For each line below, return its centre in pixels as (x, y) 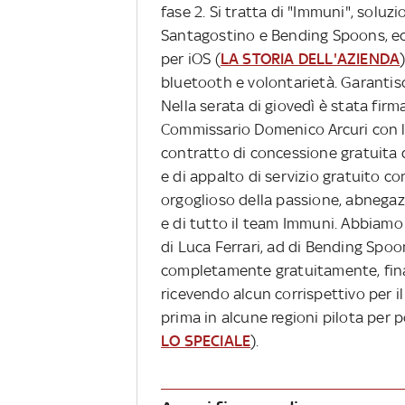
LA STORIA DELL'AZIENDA (310, 59)
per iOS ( (191, 59)
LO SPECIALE (206, 341)
